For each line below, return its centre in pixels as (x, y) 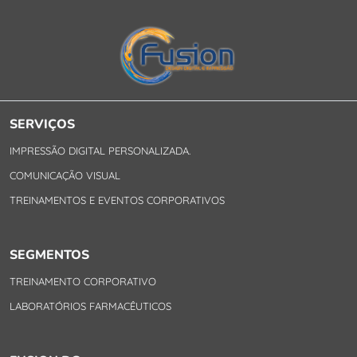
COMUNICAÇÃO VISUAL (65, 175)
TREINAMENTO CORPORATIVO (83, 281)
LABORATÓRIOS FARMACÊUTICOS (90, 306)
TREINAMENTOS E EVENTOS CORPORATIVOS (117, 200)
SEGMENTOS (49, 255)
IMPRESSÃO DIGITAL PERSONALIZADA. (100, 150)
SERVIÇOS (42, 124)
